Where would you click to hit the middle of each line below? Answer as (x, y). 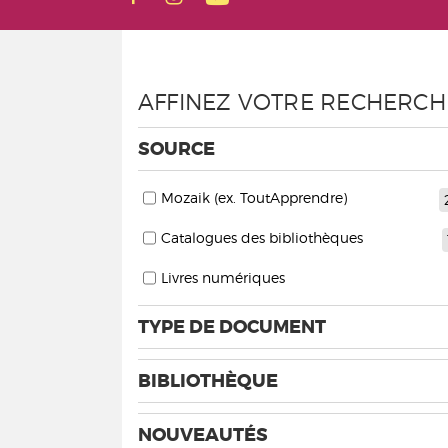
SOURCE (176, 149)
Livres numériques (223, 277)
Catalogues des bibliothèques (262, 237)
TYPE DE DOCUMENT (232, 327)
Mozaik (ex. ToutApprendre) (254, 197)
